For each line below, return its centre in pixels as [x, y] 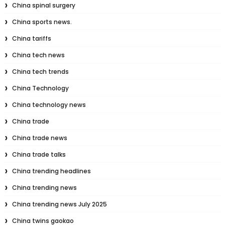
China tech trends [40, 72]
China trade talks [39, 155]
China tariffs [31, 39]
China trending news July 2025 [59, 204]
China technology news [49, 105]
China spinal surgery [43, 6]
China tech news [38, 55]
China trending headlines [51, 171]
